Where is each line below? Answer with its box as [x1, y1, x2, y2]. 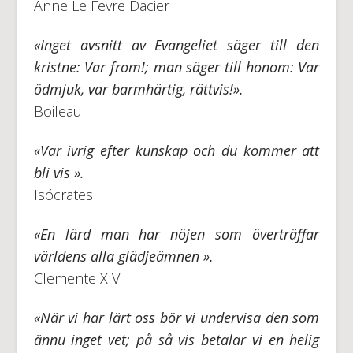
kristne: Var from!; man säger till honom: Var [33, 57, 320, 76]
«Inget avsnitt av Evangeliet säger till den [33, 35, 320, 54]
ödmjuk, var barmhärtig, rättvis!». [33, 79, 243, 98]
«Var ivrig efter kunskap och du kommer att [33, 140, 320, 160]
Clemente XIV [33, 268, 120, 288]
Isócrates [33, 184, 93, 204]
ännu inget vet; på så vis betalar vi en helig [33, 329, 320, 349]
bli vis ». [33, 162, 84, 182]
